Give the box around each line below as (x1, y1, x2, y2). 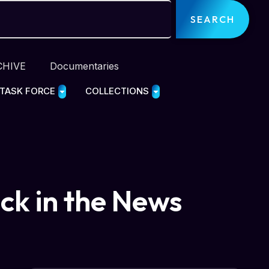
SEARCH (190, 13, 235, 25)
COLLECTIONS (85, 85, 149, 97)
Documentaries (50, 60, 119, 73)
